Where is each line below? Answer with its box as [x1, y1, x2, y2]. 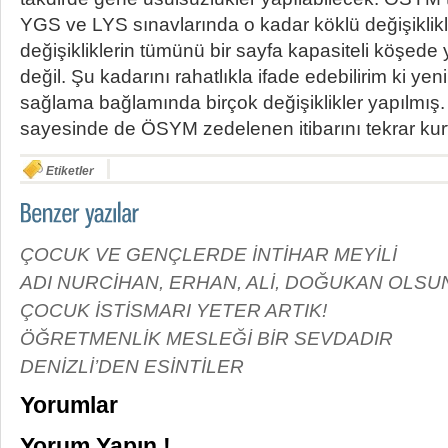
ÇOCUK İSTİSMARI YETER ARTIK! [20, 299, 327, 322]
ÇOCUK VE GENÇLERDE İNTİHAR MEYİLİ [20, 243, 397, 266]
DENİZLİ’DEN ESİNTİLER [20, 355, 244, 378]
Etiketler [43, 164, 94, 179]
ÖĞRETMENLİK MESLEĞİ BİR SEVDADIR [20, 327, 393, 350]
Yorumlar [20, 392, 118, 419]
